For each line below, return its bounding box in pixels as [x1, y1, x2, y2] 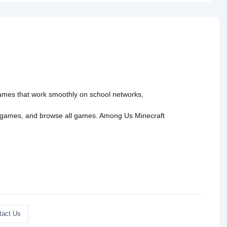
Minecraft [135, 111, 165, 120]
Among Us [99, 111, 133, 120]
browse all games [40, 111, 96, 120]
